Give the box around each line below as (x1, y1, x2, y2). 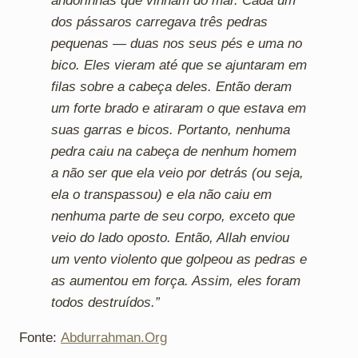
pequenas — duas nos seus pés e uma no (51, 35, 302, 51)
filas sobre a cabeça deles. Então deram (51, 78, 292, 94)
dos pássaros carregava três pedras (51, 14, 268, 30)
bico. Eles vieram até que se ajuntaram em (51, 57, 307, 73)
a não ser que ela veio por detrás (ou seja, (51, 165, 304, 181)
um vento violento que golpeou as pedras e (51, 251, 307, 267)
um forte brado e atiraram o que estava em (51, 100, 306, 116)
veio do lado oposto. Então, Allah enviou (51, 229, 289, 245)
